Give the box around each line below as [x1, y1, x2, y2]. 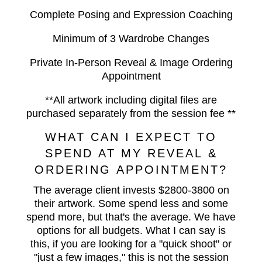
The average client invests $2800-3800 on [33, 184, 229, 196]
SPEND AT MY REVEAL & [44, 146, 218, 160]
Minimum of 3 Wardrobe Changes [53, 33, 209, 45]
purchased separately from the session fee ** [26, 108, 236, 120]
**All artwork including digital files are [45, 94, 217, 106]
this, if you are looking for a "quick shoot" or [30, 237, 232, 250]
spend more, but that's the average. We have [26, 211, 236, 223]
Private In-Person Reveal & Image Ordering [29, 57, 233, 69]
